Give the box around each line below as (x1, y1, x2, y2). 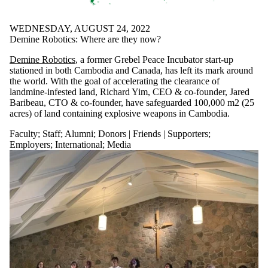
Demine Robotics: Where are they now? (10, 33, 161, 44)
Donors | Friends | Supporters (98, 128, 208, 139)
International (55, 139, 102, 150)
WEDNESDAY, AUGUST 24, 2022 (10, 23, 150, 33)
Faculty (10, 128, 38, 139)
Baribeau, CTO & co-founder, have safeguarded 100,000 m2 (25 (10, 97, 254, 108)
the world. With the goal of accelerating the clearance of (10, 75, 220, 86)
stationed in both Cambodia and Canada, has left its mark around (10, 65, 253, 75)
